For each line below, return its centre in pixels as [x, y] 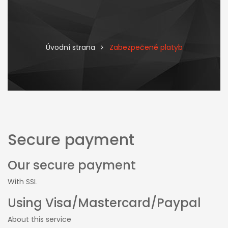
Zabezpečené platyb [146, 47]
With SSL [22, 182]
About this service [39, 219]
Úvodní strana [70, 47]
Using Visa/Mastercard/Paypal [104, 203]
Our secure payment [72, 165]
